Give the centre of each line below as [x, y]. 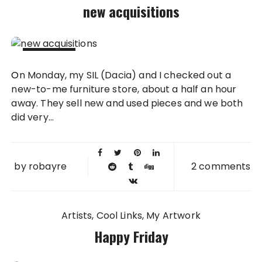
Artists [77, 215]
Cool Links [119, 215]
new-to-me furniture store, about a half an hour [124, 89]
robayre [47, 166]
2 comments [221, 166]
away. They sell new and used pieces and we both [127, 103]
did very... [33, 117]
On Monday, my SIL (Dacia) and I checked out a [15, 75]
